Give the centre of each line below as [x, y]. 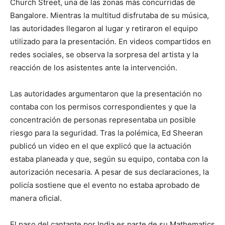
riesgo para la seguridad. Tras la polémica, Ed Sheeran [106, 133]
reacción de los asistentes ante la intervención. [94, 68]
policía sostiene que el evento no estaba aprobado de [105, 185]
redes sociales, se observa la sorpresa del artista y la [104, 55]
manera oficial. [36, 198]
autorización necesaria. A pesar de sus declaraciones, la [109, 172]
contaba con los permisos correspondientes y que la [103, 107]
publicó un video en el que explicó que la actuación [101, 146]
